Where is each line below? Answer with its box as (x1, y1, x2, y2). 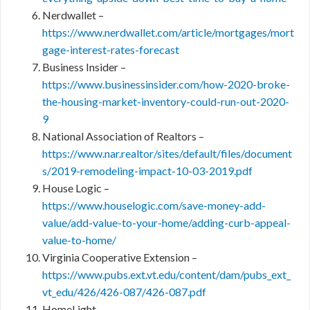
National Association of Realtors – (42, 129, 204, 143)
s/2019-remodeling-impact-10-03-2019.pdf (42, 164, 253, 178)
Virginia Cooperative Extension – (42, 250, 197, 264)
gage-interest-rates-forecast (42, 43, 179, 57)
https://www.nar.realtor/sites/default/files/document (42, 147, 292, 161)
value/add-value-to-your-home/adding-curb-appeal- (42, 216, 291, 230)
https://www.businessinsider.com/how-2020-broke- (42, 77, 290, 91)
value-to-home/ (42, 233, 116, 247)
